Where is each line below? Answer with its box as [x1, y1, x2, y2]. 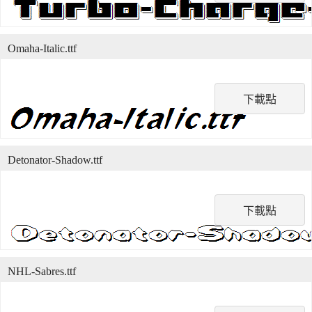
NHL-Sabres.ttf [8, 265, 76, 277]
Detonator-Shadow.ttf [8, 154, 102, 166]
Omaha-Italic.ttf [8, 42, 77, 54]
